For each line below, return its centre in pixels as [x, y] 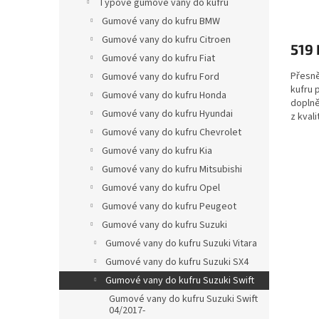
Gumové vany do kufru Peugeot [169, 207]
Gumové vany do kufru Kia [157, 151]
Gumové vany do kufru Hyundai [167, 114]
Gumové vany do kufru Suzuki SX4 [177, 262]
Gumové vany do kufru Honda [164, 96]
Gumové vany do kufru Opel [161, 188]
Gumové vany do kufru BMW [161, 22]
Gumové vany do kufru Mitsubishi [172, 170]
